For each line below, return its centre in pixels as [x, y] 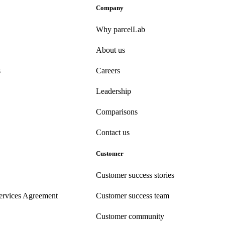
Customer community [130, 216]
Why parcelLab [121, 29]
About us [110, 50]
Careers [108, 70]
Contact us [113, 132]
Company [110, 8]
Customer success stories [135, 175]
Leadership [114, 91]
